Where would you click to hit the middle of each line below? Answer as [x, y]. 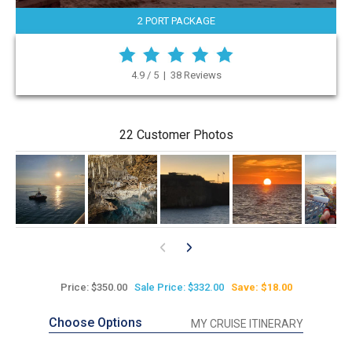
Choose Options [95, 323]
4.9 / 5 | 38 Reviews [176, 75]
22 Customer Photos [176, 135]
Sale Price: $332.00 [179, 288]
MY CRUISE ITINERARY [247, 324]
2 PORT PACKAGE [176, 21]
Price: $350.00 [93, 288]
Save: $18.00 [261, 288]
